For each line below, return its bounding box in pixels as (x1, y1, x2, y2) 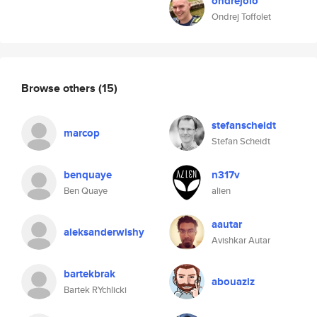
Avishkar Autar (212, 234, 270, 247)
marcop (64, 125, 100, 141)
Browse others (21, 79, 98, 96)
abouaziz (212, 274, 255, 289)
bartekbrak (64, 266, 115, 282)
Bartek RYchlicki (64, 283, 127, 296)
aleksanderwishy (64, 224, 144, 240)
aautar (212, 217, 242, 232)
